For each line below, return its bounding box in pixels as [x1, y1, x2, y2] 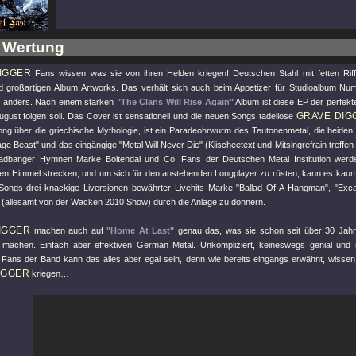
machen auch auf [30, 226, 107, 235]
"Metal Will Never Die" [118, 140, 203, 149]
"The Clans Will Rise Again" [116, 97, 234, 106]
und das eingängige [39, 140, 119, 149]
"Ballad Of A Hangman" [236, 183, 328, 192]
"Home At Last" [106, 226, 175, 235]
